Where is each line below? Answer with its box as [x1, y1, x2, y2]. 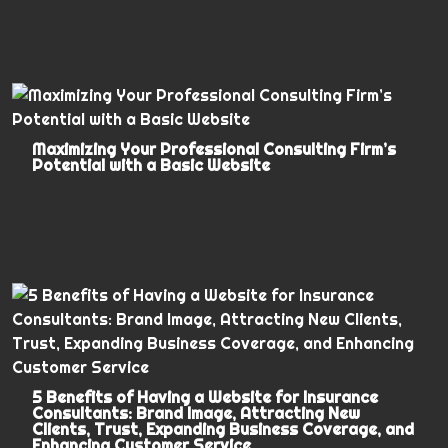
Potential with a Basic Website [32, 154, 271, 175]
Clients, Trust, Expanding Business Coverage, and [32, 418, 415, 439]
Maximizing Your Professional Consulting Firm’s [32, 138, 397, 159]
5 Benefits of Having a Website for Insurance [32, 386, 379, 407]
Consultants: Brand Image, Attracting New [32, 402, 361, 423]
